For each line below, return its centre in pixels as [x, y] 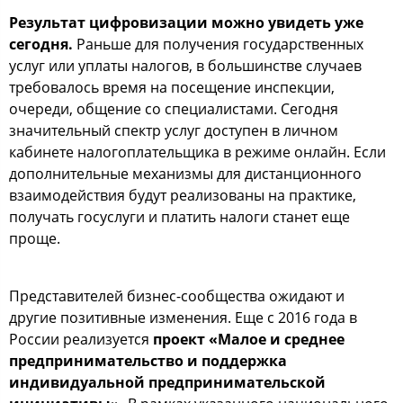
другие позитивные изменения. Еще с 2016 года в [183, 317]
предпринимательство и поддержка [148, 360]
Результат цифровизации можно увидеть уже [186, 22]
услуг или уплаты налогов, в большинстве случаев [185, 65]
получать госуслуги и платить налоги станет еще [179, 216]
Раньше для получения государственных [220, 44]
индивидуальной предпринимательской [167, 382]
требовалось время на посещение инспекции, [172, 87]
